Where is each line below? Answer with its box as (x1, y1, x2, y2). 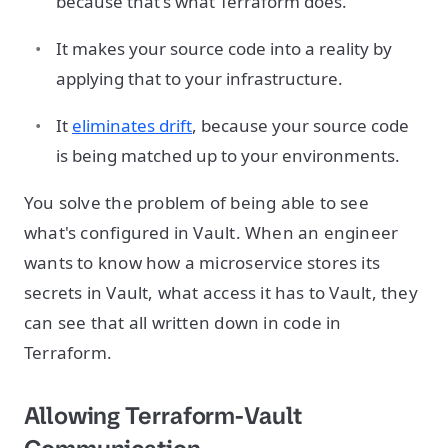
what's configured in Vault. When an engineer (24, 221, 399, 244)
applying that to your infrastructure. (56, 67, 343, 90)
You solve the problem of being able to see (24, 191, 369, 214)
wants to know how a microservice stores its (24, 251, 381, 274)
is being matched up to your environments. (56, 144, 404, 167)
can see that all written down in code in (24, 311, 342, 334)
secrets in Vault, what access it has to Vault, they (24, 281, 418, 304)
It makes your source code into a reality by (56, 37, 392, 60)
